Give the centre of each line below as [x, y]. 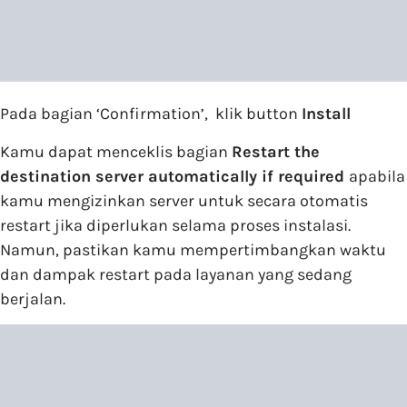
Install [326, 114]
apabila [377, 176]
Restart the [276, 151]
